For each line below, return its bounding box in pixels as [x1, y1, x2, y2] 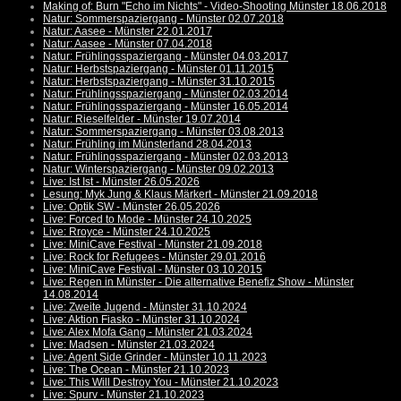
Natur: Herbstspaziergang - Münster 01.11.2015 [43, 63, 274, 76]
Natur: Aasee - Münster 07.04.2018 [43, 38, 212, 51]
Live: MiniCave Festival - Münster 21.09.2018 [43, 238, 262, 252]
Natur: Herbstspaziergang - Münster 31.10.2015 [43, 75, 275, 89]
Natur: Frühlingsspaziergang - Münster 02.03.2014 [43, 88, 288, 101]
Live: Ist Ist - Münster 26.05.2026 [43, 175, 200, 189]
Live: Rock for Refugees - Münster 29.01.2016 [43, 251, 266, 264]
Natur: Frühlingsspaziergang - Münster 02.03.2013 [43, 150, 288, 164]
